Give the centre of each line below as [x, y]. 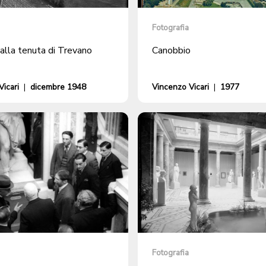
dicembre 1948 [58, 87]
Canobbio [171, 51]
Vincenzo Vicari [180, 87]
